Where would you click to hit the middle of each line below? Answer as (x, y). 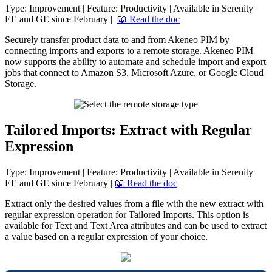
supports (40, 62)
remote (156, 51)
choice (193, 236)
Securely (22, 40)
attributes (148, 225)
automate (126, 62)
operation (95, 214)
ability (85, 62)
